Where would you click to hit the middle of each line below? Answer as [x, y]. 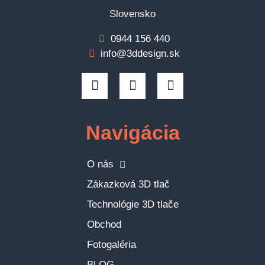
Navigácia [132, 133]
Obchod [104, 225]
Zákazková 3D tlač [128, 185]
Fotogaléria [111, 245]
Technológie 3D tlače [132, 205]
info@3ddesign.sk [140, 54]
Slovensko [132, 14]
